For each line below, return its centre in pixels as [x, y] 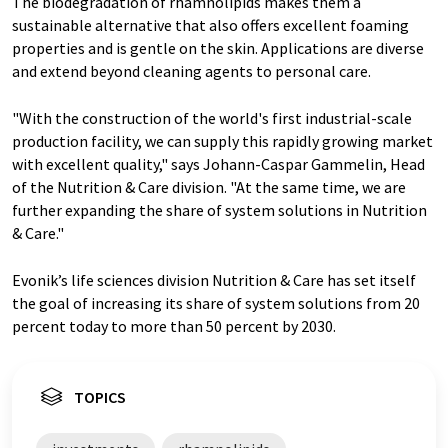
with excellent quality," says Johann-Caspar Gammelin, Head [218, 164]
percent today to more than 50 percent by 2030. [174, 326]
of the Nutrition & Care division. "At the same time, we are [209, 187]
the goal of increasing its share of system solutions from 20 [216, 303]
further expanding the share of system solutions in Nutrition [219, 210]
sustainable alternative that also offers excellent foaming [210, 25]
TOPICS [100, 397]
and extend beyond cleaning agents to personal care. [191, 71]
